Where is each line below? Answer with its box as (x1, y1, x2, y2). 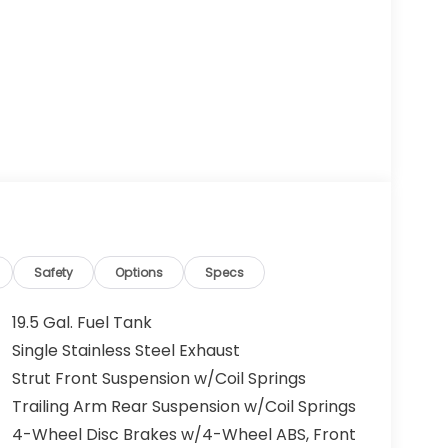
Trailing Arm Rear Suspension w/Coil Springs (11, 395, 356, 419)
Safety (34, 264, 74, 282)
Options (115, 264, 164, 282)
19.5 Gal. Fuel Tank (11, 311, 152, 335)
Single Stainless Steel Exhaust (11, 339, 240, 363)
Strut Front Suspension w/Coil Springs (11, 367, 306, 391)
